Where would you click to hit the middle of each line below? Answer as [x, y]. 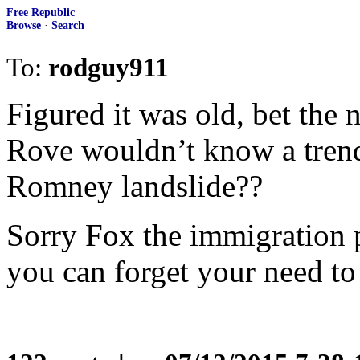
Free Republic [41, 12]
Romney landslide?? [135, 186]
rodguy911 [108, 67]
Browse [24, 25]
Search [68, 25]
